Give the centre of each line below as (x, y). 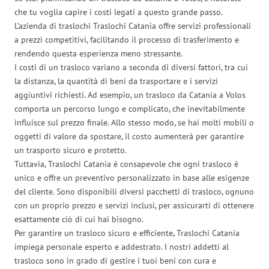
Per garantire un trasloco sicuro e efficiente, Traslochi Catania (127, 233)
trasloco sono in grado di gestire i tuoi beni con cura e (115, 260)
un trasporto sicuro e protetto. (71, 150)
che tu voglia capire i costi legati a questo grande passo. (118, 12)
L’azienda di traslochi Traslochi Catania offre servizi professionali (133, 26)
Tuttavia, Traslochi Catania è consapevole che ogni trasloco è (126, 164)
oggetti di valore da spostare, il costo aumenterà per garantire (129, 136)
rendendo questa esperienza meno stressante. (98, 53)
